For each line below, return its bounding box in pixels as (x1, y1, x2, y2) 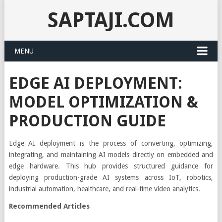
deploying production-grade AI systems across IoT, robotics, (8, 173, 214, 181)
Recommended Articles (8, 202, 90, 210)
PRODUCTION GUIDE (8, 111, 166, 130)
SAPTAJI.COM (47, 8, 174, 32)
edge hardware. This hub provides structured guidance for (8, 162, 214, 170)
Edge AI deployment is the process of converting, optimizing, (8, 139, 214, 147)
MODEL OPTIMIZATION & (8, 93, 198, 111)
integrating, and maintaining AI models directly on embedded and (8, 151, 214, 159)
